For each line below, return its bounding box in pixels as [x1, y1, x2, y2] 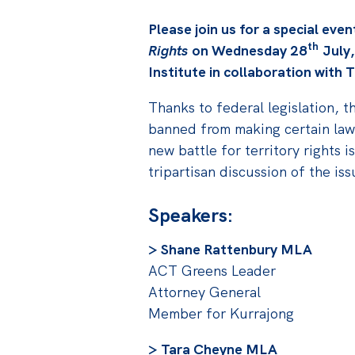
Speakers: [147, 203, 233, 228]
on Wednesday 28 [191, 40, 307, 59]
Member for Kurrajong [147, 303, 294, 323]
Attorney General [147, 282, 261, 301]
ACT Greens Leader [147, 261, 276, 280]
